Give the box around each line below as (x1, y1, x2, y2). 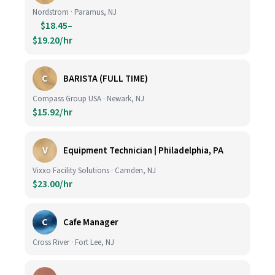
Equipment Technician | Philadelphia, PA (63, 144, 223, 157)
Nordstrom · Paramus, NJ (33, 7, 117, 18)
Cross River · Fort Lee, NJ (33, 237, 114, 248)
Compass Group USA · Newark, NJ (33, 93, 144, 104)
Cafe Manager (63, 215, 118, 229)
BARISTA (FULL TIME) (63, 72, 148, 85)
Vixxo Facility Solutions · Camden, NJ (33, 165, 156, 176)
